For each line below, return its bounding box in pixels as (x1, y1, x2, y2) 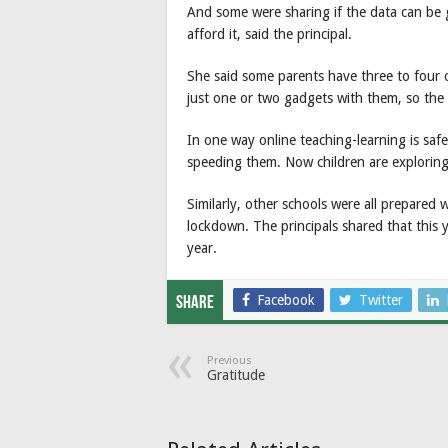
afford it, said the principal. (187, 25, 352, 42)
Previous (207, 353, 252, 367)
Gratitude (207, 366, 265, 383)
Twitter (359, 291, 403, 308)
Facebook (257, 291, 315, 308)
